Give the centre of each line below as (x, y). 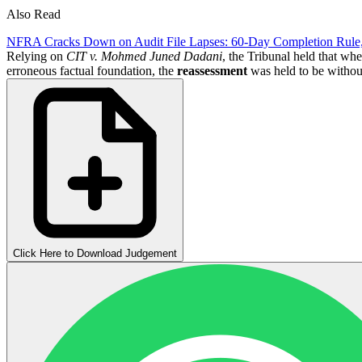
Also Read (34, 14)
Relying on (36, 56)
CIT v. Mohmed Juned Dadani (144, 56)
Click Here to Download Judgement (95, 253)
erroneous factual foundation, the (92, 70)
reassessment (212, 70)
